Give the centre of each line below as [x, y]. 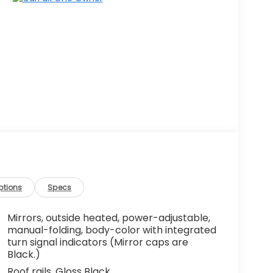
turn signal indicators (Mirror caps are [97, 243]
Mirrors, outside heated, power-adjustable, [108, 218]
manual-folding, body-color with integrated [112, 230]
